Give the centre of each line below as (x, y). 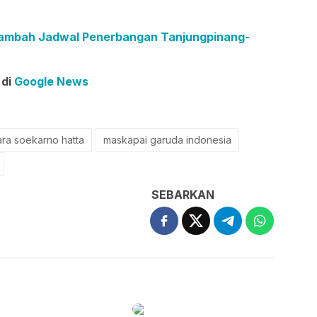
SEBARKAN (183, 194)
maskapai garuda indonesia (167, 139)
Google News (51, 81)
